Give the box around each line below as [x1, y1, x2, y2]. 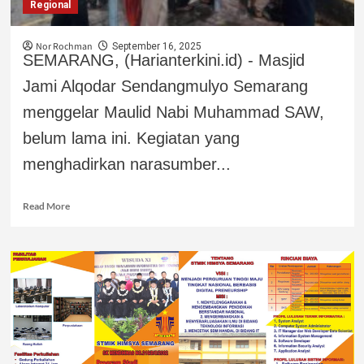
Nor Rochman [35, 39, 93, 54]
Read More [22, 199, 70, 212]
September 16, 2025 [111, 40, 201, 52]
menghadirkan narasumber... [22, 154, 231, 173]
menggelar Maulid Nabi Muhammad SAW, [22, 102, 324, 121]
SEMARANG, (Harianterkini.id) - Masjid [22, 50, 305, 69]
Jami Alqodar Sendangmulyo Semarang [22, 76, 308, 95]
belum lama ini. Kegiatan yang [22, 128, 240, 147]
